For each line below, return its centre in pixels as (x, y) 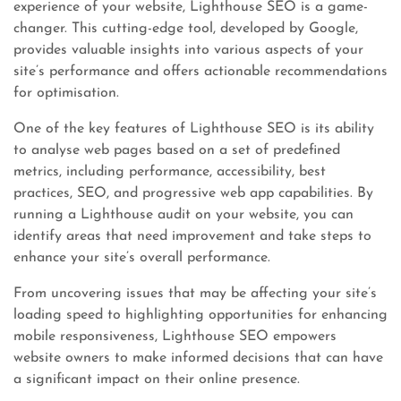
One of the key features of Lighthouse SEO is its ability (194, 129)
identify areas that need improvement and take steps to (192, 236)
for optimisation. (66, 93)
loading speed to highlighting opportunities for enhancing (200, 315)
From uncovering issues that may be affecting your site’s (195, 294)
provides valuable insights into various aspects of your (188, 50)
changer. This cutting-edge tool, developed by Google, (186, 29)
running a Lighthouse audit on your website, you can (183, 215)
